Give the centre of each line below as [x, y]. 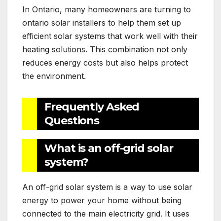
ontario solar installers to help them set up [102, 22]
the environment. [54, 76]
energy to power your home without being [102, 200]
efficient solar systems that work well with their [110, 36]
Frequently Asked [92, 107]
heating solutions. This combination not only [105, 49]
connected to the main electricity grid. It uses [106, 213]
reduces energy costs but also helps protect [105, 62]
